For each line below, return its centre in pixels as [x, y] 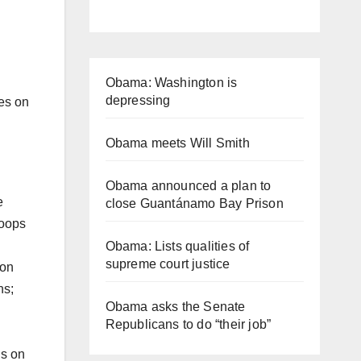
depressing [138, 100]
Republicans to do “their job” [188, 324]
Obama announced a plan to [188, 185]
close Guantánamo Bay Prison [194, 203]
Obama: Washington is [171, 82]
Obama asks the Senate [175, 306]
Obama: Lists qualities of [177, 246]
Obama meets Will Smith [177, 143]
